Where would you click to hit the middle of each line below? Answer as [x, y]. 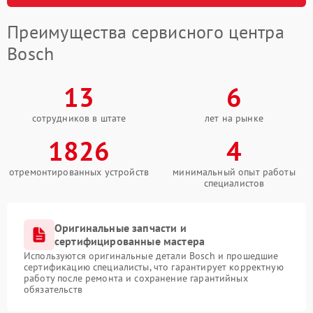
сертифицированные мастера [130, 241]
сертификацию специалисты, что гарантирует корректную [154, 267]
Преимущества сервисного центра [146, 32]
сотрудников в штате [79, 118]
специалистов [234, 183]
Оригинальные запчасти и [121, 228]
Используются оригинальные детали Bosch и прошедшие [151, 256]
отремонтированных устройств [79, 172]
